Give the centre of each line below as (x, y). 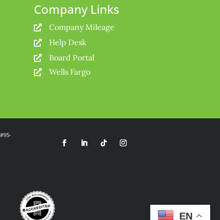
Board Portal (71, 58)
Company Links (76, 9)
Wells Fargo (69, 72)
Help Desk (68, 42)
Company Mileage (82, 27)
